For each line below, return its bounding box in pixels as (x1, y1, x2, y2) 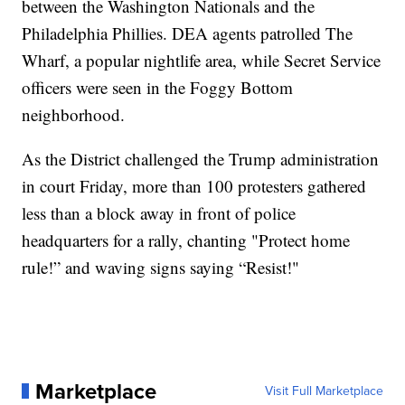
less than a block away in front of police (22, 201, 297, 224)
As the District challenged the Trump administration (22, 146, 380, 170)
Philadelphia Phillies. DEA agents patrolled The (22, 21, 353, 44)
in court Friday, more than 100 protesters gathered (22, 174, 367, 197)
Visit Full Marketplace (264, 381, 383, 400)
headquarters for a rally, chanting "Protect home (22, 228, 351, 251)
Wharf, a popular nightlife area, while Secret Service (22, 48, 381, 71)
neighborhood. (22, 102, 126, 126)
